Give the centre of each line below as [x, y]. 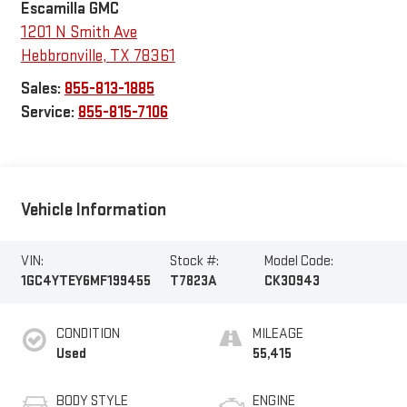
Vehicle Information [93, 210]
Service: [49, 112]
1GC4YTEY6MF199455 [85, 282]
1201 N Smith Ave [79, 32]
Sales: [42, 88]
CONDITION [88, 333]
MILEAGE [278, 333]
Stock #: [194, 262]
